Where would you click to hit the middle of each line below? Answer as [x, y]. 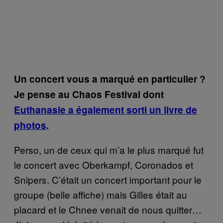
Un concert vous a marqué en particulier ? [110, 79]
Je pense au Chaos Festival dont [89, 94]
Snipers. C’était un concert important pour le [108, 179]
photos [30, 125]
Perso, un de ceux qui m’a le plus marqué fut [109, 149]
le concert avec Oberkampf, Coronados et [104, 164]
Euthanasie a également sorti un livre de [106, 110]
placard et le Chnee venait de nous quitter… [108, 209]
